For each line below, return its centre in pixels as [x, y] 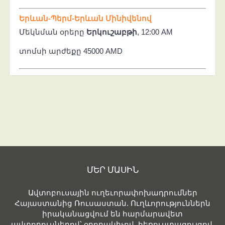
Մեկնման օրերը [52, 32]
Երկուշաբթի [111, 32]
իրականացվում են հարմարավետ [113, 213]
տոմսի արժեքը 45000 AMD [71, 51]
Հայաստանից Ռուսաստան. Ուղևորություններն [113, 203]
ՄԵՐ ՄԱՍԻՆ [113, 169]
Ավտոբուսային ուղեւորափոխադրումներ [113, 192]
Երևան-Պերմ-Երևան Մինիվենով [85, 18]
